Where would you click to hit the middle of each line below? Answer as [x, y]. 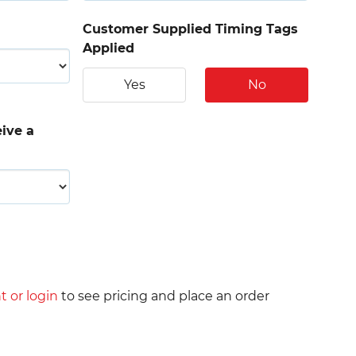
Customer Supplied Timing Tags [190, 29]
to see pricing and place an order [164, 296]
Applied [108, 48]
